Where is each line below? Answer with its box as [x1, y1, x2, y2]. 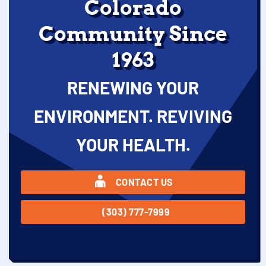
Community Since [39, 21, 227, 46]
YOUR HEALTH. [75, 134, 191, 155]
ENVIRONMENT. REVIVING [34, 105, 232, 126]
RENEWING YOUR [67, 77, 199, 98]
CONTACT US [115, 176, 173, 188]
